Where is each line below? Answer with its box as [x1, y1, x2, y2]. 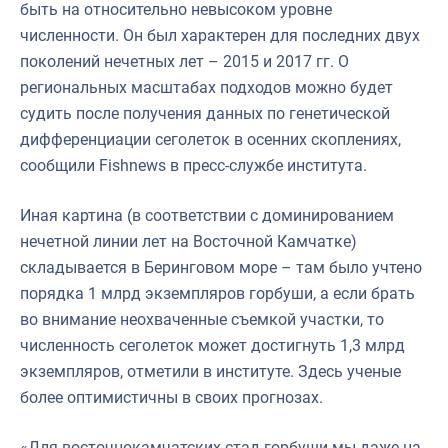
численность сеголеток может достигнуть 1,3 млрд [20, 335, 405, 355]
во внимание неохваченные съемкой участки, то [20, 309, 384, 329]
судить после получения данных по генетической [20, 103, 390, 123]
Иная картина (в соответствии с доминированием [20, 205, 394, 225]
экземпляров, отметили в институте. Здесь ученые [20, 361, 401, 381]
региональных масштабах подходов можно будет [20, 77, 393, 97]
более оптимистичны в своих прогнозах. [20, 387, 323, 407]
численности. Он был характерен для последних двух [20, 25, 420, 45]
